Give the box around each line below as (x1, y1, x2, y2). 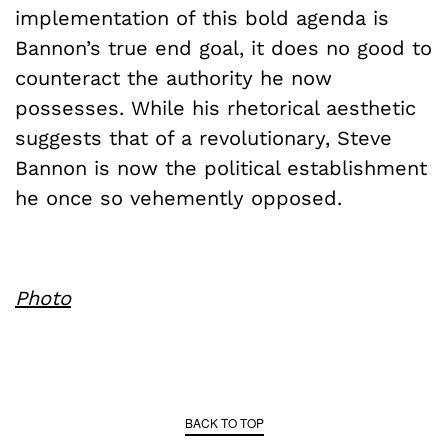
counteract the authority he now (15, 66, 332, 91)
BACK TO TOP (184, 414, 264, 432)
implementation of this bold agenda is (15, 6, 389, 31)
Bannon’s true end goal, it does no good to (15, 36, 432, 61)
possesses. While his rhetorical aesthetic (15, 96, 416, 121)
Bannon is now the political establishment (15, 156, 427, 181)
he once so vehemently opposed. (15, 186, 342, 211)
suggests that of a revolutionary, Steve (15, 126, 392, 151)
